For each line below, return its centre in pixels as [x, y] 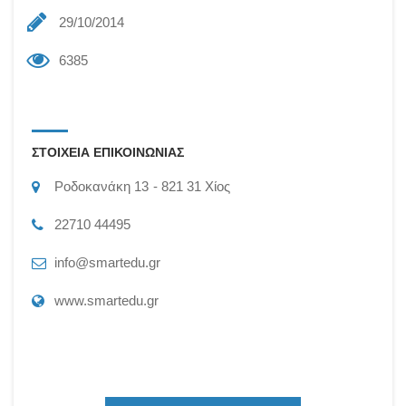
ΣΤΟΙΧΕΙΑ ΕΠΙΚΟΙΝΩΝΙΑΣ [108, 152]
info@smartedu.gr [107, 262]
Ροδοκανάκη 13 [101, 186]
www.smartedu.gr [106, 300]
